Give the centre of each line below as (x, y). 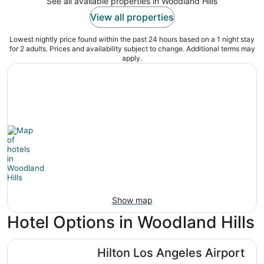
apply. (132, 58)
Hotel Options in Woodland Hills (131, 222)
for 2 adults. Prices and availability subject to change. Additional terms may (132, 49)
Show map (132, 200)
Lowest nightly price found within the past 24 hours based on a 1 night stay (132, 39)
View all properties (132, 17)
